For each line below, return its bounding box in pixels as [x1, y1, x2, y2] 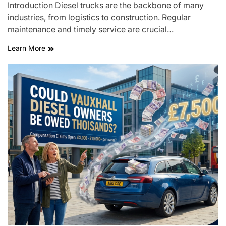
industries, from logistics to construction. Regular [8, 12, 191, 22]
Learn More [8, 44, 47, 52]
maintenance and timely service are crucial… [8, 24, 174, 34]
